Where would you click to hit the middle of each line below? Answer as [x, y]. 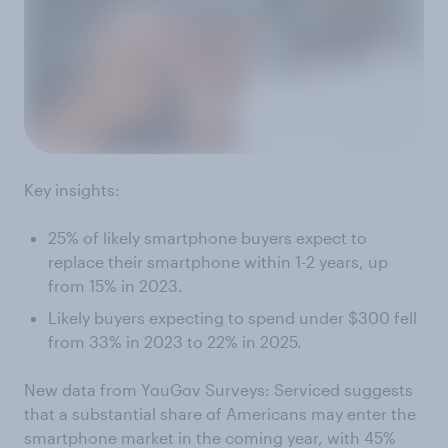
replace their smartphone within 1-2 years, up [218, 262]
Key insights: [72, 190]
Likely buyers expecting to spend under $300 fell [232, 318]
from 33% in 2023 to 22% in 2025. [175, 342]
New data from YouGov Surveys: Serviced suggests [218, 390]
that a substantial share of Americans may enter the [220, 414]
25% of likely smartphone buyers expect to [207, 238]
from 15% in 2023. [115, 286]
